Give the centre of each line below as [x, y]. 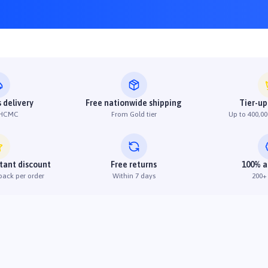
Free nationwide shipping [134, 103]
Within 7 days [134, 176]
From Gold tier [134, 114]
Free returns [134, 165]
